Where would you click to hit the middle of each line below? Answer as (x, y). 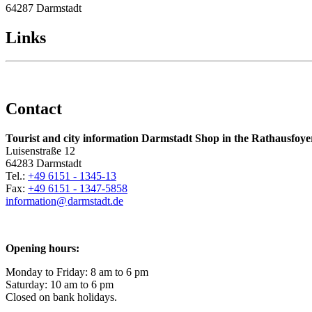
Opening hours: (42, 249)
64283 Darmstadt (45, 164)
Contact (34, 109)
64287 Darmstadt (44, 8)
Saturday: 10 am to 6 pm (60, 285)
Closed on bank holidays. (61, 297)
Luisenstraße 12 (40, 151)
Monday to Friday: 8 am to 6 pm (77, 272)
